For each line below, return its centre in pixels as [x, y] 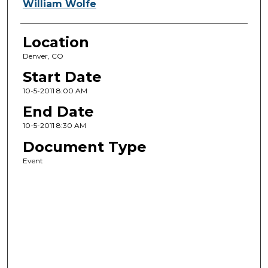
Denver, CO [43, 56]
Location [56, 42]
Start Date [62, 77]
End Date [58, 112]
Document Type [84, 147]
